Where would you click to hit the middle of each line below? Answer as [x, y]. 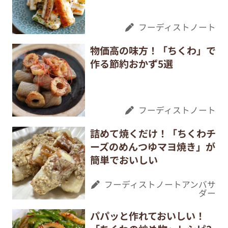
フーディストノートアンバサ [160, 184]
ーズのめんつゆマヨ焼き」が [152, 146]
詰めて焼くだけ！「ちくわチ [153, 133]
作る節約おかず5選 [131, 64]
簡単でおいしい [124, 160]
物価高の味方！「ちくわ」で [153, 51]
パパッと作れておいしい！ [147, 216]
